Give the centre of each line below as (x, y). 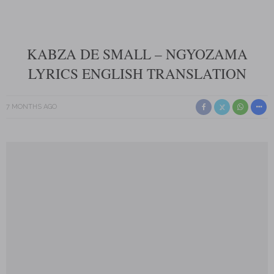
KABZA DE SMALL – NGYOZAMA (137, 54)
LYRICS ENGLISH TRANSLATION (137, 73)
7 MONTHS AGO (31, 107)
